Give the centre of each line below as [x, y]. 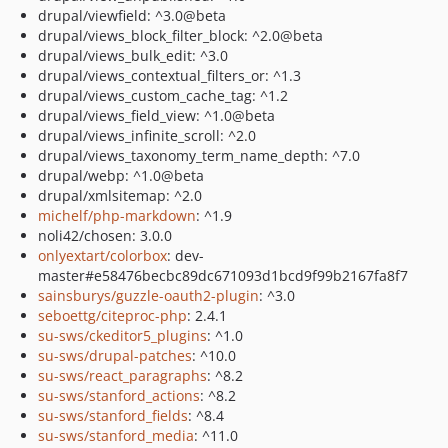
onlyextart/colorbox [102, 255]
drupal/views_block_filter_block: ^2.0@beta [180, 35]
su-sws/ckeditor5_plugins [122, 335]
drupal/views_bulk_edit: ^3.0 [133, 55]
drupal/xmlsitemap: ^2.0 [120, 195]
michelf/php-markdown [117, 215]
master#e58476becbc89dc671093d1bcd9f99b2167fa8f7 [223, 275]
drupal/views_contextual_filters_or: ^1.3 [169, 75]
